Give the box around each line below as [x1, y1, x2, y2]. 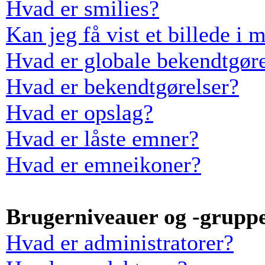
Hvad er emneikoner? [6, 152, 201, 177]
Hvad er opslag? [6, 100, 153, 125]
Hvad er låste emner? [6, 126, 199, 151]
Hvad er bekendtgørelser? [6, 74, 239, 99]
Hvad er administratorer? [6, 230, 234, 255]
